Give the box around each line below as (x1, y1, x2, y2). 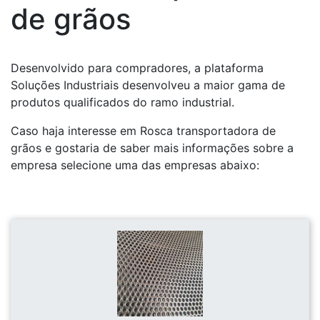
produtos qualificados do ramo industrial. (11, 95, 234, 110)
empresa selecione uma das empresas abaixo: (11, 158, 259, 173)
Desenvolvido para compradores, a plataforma (11, 61, 264, 76)
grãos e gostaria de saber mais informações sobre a (11, 141, 294, 156)
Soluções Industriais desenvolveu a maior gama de (11, 78, 285, 93)
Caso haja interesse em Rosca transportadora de (11, 124, 276, 139)
